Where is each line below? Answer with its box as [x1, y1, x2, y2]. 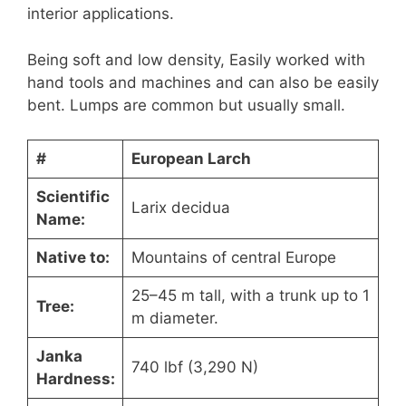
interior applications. [27, 5, 174, 24]
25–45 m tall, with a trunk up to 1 [130, 286, 370, 305]
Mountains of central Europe [130, 248, 336, 267]
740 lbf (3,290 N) [130, 358, 258, 377]
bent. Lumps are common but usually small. [27, 95, 345, 114]
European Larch [130, 150, 251, 169]
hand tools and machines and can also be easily [27, 72, 379, 92]
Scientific [35, 188, 110, 207]
